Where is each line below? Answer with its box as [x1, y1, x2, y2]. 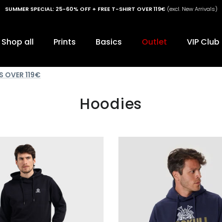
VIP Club [187, 36, 220, 48]
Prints [54, 36, 76, 48]
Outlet [142, 36, 167, 48]
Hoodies [79, 93, 143, 114]
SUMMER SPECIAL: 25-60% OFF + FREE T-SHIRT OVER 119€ [4, 4, 166, 13]
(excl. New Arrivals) [165, 4, 218, 13]
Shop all [1, 36, 34, 48]
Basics [96, 36, 122, 48]
